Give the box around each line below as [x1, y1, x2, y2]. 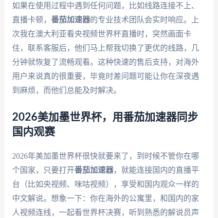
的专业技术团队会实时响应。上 [90, 16, 199, 24]
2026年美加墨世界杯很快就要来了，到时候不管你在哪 [12, 151, 199, 160]
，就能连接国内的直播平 [113, 165, 199, 174]
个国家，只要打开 [12, 165, 74, 174]
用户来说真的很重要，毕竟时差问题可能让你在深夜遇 [12, 72, 199, 81]
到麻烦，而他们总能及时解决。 [12, 86, 121, 95]
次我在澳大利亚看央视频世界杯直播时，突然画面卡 [12, 30, 191, 38]
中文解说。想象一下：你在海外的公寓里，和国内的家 [12, 194, 199, 202]
